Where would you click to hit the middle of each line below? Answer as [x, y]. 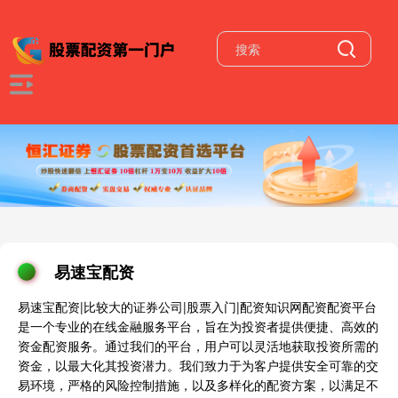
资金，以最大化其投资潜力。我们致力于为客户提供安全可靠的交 [198, 366]
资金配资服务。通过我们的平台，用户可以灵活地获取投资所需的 [198, 346]
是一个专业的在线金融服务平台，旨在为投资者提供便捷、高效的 [198, 326]
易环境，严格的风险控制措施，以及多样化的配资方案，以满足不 [198, 385]
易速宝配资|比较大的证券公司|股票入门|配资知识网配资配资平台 [197, 307]
